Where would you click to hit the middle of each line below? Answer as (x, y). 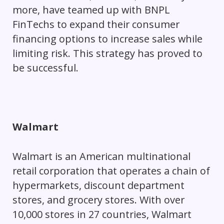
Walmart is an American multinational (101, 156)
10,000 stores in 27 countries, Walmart (102, 214)
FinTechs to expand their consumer (96, 24)
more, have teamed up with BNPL (91, 10)
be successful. (45, 68)
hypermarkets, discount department (98, 185)
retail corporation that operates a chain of (111, 170)
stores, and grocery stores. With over (98, 199)
